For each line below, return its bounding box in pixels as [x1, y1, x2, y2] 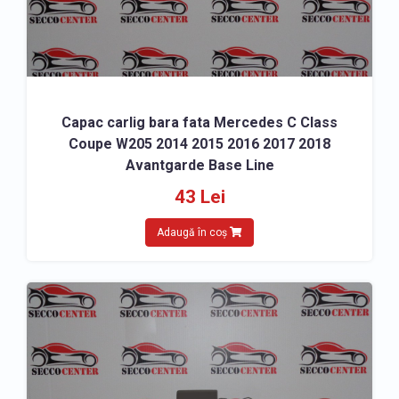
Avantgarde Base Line [125, 157, 274, 174]
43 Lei [174, 186, 225, 208]
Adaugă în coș [157, 226, 230, 239]
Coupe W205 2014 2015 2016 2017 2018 [69, 135, 330, 152]
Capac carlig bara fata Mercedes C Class [61, 114, 338, 131]
